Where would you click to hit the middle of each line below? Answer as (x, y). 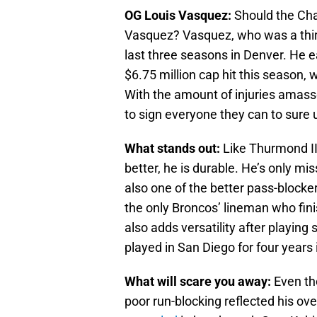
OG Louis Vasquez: (178, 15)
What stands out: (174, 148)
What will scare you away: (198, 281)
